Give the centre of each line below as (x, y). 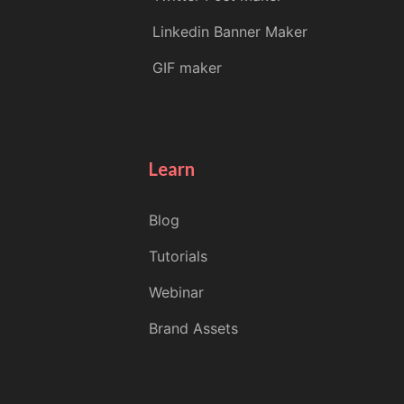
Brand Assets (194, 329)
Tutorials (179, 257)
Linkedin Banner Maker (230, 32)
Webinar (177, 293)
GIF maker (187, 68)
